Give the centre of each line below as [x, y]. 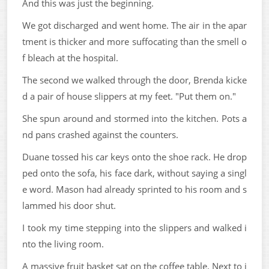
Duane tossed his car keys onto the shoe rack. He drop [134, 156]
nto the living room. [63, 243]
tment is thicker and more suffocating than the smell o [134, 41]
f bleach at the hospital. [70, 57]
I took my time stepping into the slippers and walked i [134, 227]
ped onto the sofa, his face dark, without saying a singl [134, 173]
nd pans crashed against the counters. [100, 134]
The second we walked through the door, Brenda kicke [134, 80]
